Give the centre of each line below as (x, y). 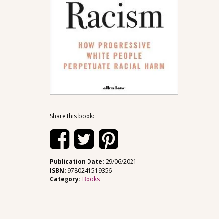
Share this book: (72, 116)
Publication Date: (78, 161)
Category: (66, 179)
